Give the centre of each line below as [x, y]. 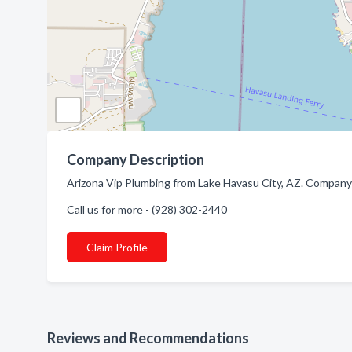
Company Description [136, 159]
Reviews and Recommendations [148, 338]
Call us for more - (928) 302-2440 [147, 209]
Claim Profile [117, 247]
